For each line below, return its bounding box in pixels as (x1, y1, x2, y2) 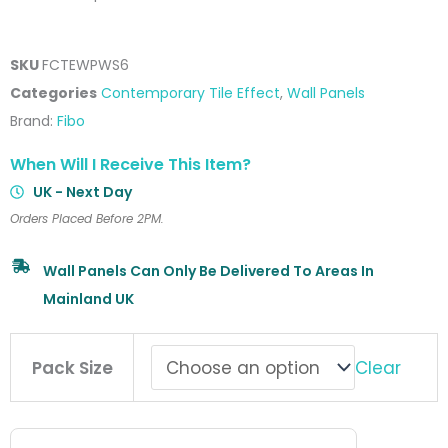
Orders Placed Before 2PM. (10, 210, 164, 228)
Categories (10, 83, 97, 104)
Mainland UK (42, 289, 134, 310)
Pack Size (31, 356, 113, 381)
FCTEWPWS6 (42, 55, 129, 76)
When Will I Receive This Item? (10, 153, 251, 177)
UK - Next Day (32, 182, 132, 203)
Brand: (10, 111, 57, 132)
